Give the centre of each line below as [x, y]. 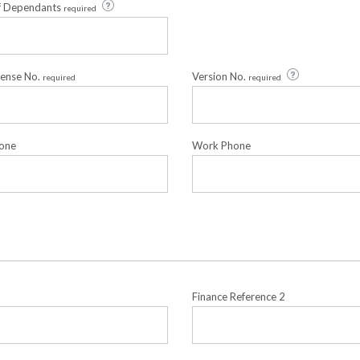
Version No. [220, 76]
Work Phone [221, 145]
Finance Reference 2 [239, 297]
